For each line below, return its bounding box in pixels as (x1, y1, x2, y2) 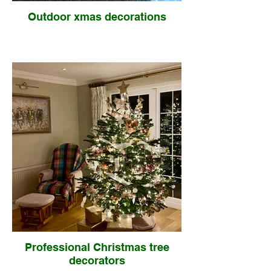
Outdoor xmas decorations (27, 10, 166, 23)
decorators (68, 254, 125, 267)
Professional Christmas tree (24, 241, 169, 253)
